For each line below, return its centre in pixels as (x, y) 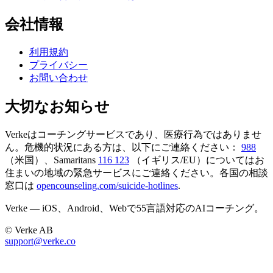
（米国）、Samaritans (50, 160)
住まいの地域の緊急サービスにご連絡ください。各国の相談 (136, 173)
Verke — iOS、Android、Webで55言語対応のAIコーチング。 (134, 208)
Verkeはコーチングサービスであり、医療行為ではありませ (133, 134)
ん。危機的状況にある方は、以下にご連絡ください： (122, 147)
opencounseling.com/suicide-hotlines (107, 186)
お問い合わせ (58, 78)
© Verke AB (29, 230)
